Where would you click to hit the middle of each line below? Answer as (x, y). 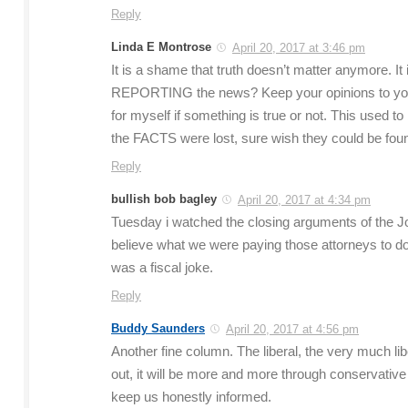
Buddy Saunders (158, 329)
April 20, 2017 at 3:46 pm (299, 48)
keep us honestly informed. (191, 398)
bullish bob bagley (164, 199)
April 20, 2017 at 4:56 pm (292, 330)
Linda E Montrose (161, 47)
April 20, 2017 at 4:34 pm (304, 200)
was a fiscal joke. (162, 268)
